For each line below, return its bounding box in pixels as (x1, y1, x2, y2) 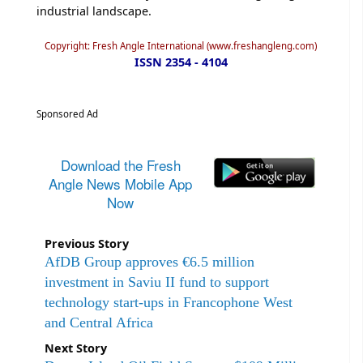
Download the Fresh (60, 154, 181, 175)
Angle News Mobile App (49, 173, 193, 194)
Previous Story (45, 235, 129, 251)
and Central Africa (45, 314, 153, 331)
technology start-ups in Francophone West (45, 293, 293, 310)
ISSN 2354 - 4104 (134, 53, 228, 70)
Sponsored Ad (36, 107, 98, 120)
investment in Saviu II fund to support (45, 273, 269, 290)
